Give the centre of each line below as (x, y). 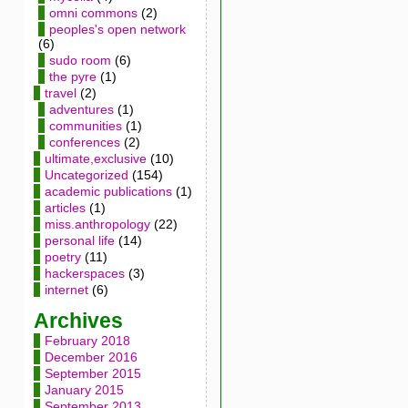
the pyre (72, 76)
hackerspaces (84, 273)
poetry (62, 257)
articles (65, 208)
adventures (81, 109)
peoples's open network (117, 29)
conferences (84, 142)
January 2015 (84, 390)
